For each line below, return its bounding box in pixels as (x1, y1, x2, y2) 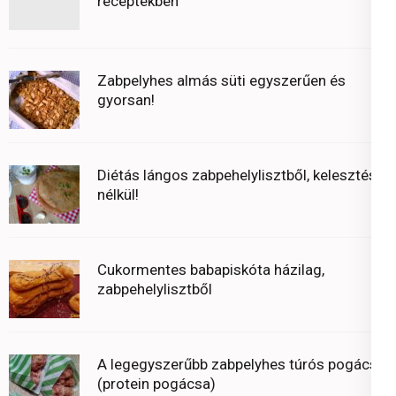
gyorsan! (97, 90, 155, 109)
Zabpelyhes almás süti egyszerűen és (97, 71, 346, 89)
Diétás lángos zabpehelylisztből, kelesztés (97, 165, 377, 184)
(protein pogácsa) (97, 374, 216, 392)
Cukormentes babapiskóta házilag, (97, 260, 324, 278)
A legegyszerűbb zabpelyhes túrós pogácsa (97, 354, 385, 373)
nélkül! (97, 185, 139, 203)
